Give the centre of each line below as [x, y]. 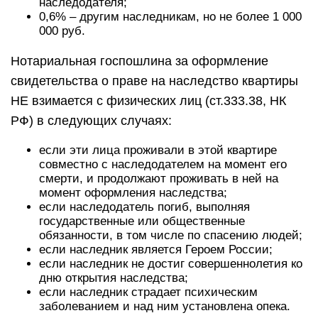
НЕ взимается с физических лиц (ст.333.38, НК [148, 101]
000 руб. [62, 31]
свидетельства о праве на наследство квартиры [154, 81]
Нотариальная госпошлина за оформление [139, 61]
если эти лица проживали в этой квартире [158, 150]
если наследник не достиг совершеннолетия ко [171, 264]
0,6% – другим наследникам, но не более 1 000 [170, 17]
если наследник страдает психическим [148, 292]
